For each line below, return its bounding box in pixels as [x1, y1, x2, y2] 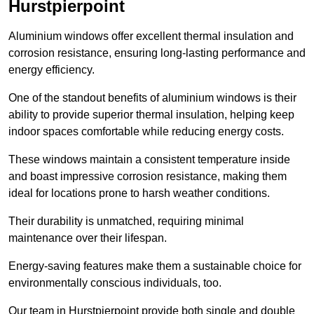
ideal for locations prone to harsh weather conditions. [8, 187, 270, 200]
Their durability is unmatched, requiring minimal [8, 215, 244, 228]
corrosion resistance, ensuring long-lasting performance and [8, 47, 306, 60]
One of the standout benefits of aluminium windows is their [8, 92, 296, 104]
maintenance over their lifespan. [8, 232, 167, 245]
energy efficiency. [8, 64, 95, 76]
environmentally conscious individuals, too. [8, 277, 221, 289]
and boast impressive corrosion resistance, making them [8, 170, 287, 183]
